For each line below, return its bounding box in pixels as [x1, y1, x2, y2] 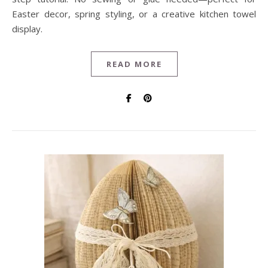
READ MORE [106, 59, 162, 69]
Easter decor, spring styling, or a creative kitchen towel [12, 8, 256, 20]
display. [12, 23, 42, 35]
